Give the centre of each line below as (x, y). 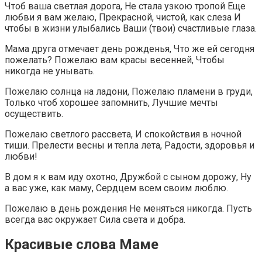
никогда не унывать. (50, 71)
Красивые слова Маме (82, 245)
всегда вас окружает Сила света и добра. (95, 219)
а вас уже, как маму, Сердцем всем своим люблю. (116, 188)
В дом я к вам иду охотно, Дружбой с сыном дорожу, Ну (128, 177)
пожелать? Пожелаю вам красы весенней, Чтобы (115, 60)
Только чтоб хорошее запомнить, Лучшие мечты (111, 102)
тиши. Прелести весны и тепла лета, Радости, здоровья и (130, 145)
